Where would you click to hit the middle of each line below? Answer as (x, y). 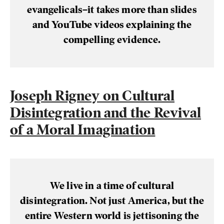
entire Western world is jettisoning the (112, 216)
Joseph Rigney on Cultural (92, 96)
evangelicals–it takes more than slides (112, 10)
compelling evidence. (112, 40)
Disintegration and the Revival (106, 113)
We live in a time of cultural (112, 186)
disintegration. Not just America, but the (112, 201)
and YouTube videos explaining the (112, 25)
